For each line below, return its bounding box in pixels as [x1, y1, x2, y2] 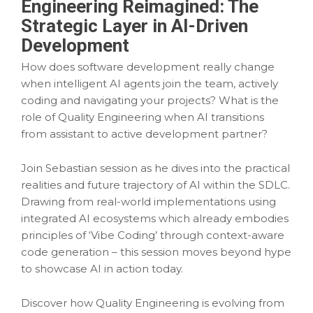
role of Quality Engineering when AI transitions [21, 110, 264, 124]
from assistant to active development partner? [21, 127, 268, 140]
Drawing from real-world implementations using [21, 195, 276, 208]
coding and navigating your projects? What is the [21, 94, 279, 107]
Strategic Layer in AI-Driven [21, 15, 248, 36]
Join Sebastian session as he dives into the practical [21, 161, 290, 175]
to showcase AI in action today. [21, 262, 183, 275]
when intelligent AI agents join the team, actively [21, 77, 278, 90]
